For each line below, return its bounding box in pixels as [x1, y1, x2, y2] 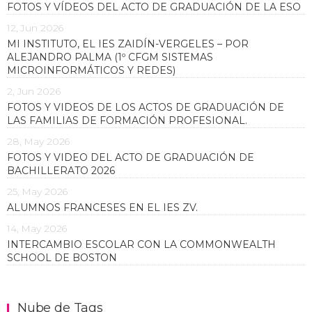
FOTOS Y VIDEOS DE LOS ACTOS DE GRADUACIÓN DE [7, 100, 284, 114]
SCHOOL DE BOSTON [7, 251, 117, 264]
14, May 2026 [7, 221, 68, 235]
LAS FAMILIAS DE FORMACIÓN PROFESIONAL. [7, 114, 247, 127]
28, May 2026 [7, 134, 70, 148]
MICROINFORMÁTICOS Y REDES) [7, 63, 181, 77]
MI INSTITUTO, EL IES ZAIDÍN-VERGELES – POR [7, 37, 249, 50]
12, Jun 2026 [7, 21, 64, 34]
